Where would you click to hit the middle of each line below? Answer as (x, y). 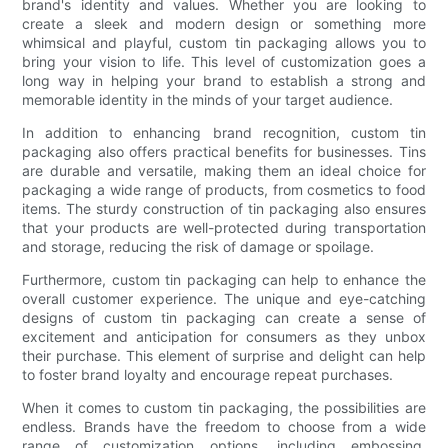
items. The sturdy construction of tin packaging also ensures (224, 208)
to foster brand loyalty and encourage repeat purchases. (208, 374)
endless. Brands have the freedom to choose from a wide (224, 426)
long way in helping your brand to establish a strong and (224, 80)
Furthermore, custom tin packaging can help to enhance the (224, 279)
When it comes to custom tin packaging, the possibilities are (224, 407)
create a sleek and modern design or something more (224, 23)
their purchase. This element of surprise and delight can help (224, 355)
